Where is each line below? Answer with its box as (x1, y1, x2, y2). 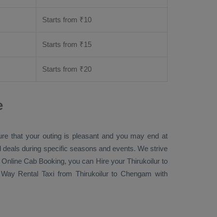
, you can (64, 157, 96, 165)
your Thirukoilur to (108, 157, 168, 165)
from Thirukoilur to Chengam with (54, 170, 168, 178)
